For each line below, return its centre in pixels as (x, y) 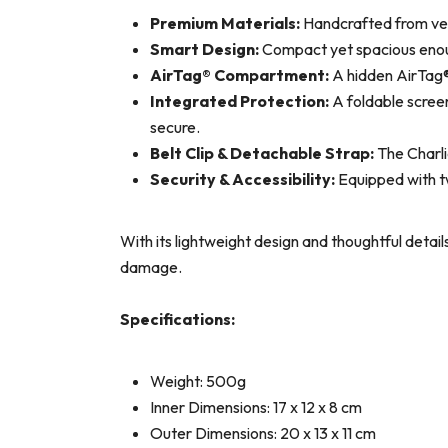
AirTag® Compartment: (239, 75)
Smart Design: (204, 49)
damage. (151, 267)
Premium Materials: (225, 23)
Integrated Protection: (239, 101)
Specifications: (177, 319)
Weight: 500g (198, 381)
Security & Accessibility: (242, 179)
